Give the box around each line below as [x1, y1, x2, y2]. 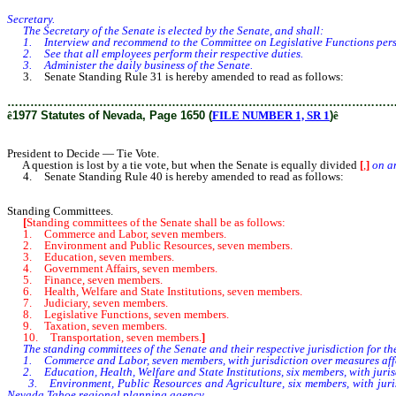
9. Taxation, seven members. [7, 319, 167, 333]
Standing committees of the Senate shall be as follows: [27, 216, 286, 230]
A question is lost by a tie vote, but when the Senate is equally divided [7, 158, 360, 172]
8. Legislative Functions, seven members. [7, 308, 229, 322]
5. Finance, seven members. [7, 273, 163, 287]
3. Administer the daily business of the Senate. [7, 58, 253, 72]
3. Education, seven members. [7, 250, 174, 264]
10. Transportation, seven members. [7, 331, 202, 345]
